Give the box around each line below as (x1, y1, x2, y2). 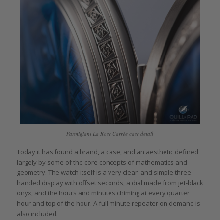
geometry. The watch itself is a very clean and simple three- (16, 167, 193, 177)
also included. (16, 209, 58, 218)
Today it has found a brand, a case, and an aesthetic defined (16, 147, 198, 156)
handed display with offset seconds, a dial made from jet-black (16, 178, 203, 187)
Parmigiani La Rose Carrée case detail (66, 129, 154, 137)
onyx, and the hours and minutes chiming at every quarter (16, 188, 190, 197)
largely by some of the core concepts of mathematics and (16, 157, 187, 166)
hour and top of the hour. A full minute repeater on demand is (16, 198, 200, 208)
